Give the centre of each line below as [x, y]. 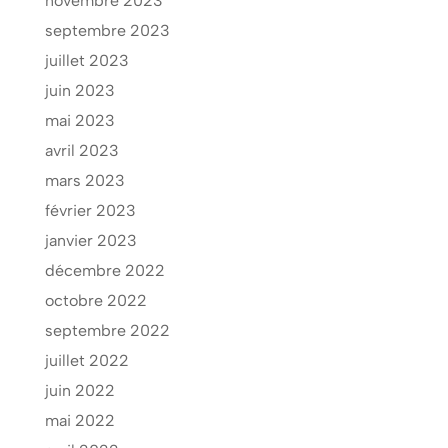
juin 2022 [79, 391]
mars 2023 [84, 181]
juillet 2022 [86, 361]
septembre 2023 [107, 31]
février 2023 [90, 211]
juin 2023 [79, 91]
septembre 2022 [107, 331]
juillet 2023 [86, 61]
